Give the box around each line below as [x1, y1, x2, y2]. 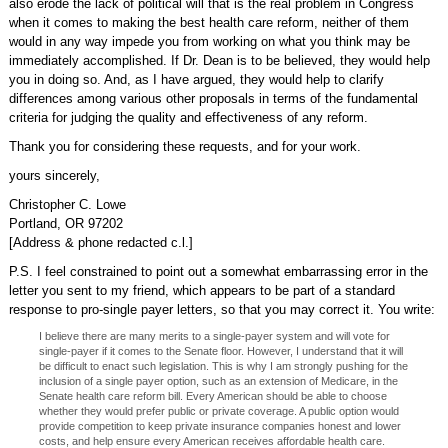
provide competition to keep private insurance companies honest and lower [38, 420, 401, 432]
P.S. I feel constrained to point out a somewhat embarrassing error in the [8, 264, 428, 279]
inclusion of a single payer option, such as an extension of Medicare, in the [38, 375, 398, 387]
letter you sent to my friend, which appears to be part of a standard [8, 283, 395, 298]
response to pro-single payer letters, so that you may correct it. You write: [8, 302, 435, 317]
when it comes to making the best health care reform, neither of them [8, 15, 409, 30]
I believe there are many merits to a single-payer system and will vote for [38, 330, 390, 342]
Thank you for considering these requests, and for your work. [8, 139, 361, 154]
